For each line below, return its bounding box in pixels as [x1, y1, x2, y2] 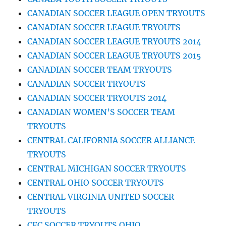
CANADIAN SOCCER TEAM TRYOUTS [27, 64, 173, 75]
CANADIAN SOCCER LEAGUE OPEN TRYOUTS [27, 8, 206, 18]
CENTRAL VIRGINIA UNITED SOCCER [27, 191, 175, 202]
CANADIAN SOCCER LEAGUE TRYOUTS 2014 [27, 36, 202, 46]
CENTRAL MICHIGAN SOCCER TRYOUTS [27, 163, 187, 174]
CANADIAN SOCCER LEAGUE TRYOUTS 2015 [27, 50, 202, 61]
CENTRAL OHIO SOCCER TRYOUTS [27, 177, 164, 188]
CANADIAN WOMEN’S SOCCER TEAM [27, 106, 176, 117]
